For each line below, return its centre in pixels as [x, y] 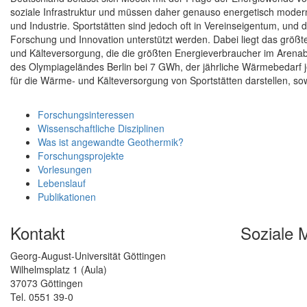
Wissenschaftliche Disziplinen [101, 128]
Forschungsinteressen [86, 115]
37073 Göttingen [47, 283]
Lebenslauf [62, 183]
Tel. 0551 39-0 [42, 297]
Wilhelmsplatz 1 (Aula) [59, 270]
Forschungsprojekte [81, 156]
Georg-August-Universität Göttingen [88, 256]
